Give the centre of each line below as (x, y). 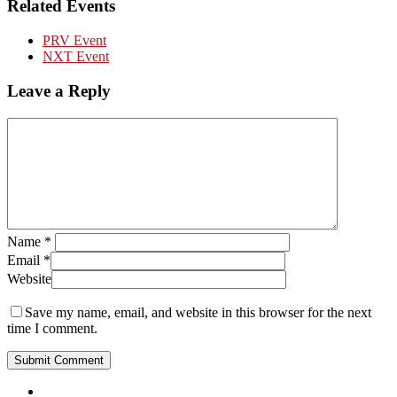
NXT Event (76, 57)
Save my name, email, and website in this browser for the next (198, 312)
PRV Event (74, 41)
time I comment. (52, 328)
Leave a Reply (59, 90)
